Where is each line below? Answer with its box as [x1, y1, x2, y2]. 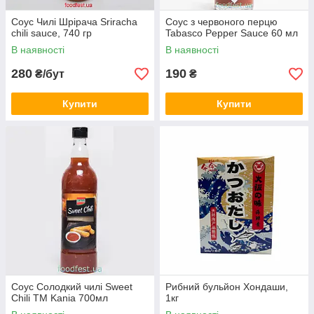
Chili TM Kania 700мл [11, 292, 108, 303]
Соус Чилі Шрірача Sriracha [11, 16, 137, 27]
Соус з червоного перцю [165, 16, 278, 27]
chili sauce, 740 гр [11, 27, 92, 39]
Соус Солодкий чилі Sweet [11, 281, 132, 292]
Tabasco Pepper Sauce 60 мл [165, 27, 298, 39]
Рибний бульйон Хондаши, [165, 281, 288, 292]
